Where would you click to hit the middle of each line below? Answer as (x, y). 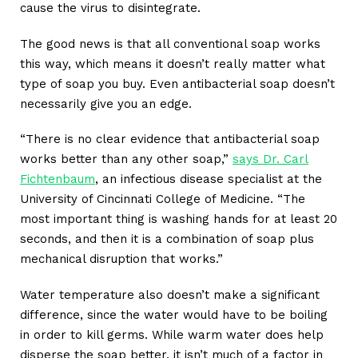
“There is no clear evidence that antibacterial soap (170, 139)
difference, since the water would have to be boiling (174, 314)
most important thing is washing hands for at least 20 (179, 219)
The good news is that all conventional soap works (170, 44)
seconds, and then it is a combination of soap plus (167, 239)
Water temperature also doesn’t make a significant (170, 294)
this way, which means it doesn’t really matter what (173, 64)
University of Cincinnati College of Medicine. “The (163, 199)
